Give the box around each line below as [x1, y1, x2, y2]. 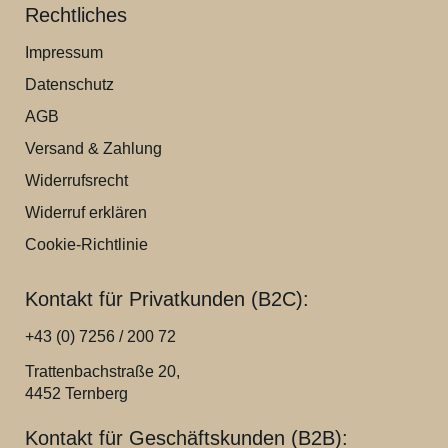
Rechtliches [25, 4, 127, 27]
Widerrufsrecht [25, 172, 128, 190]
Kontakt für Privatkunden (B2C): [25, 288, 309, 311]
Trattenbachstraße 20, [25, 363, 180, 381]
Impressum [25, 44, 103, 62]
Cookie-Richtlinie [25, 236, 148, 254]
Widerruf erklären [25, 204, 147, 222]
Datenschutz [25, 76, 114, 94]
